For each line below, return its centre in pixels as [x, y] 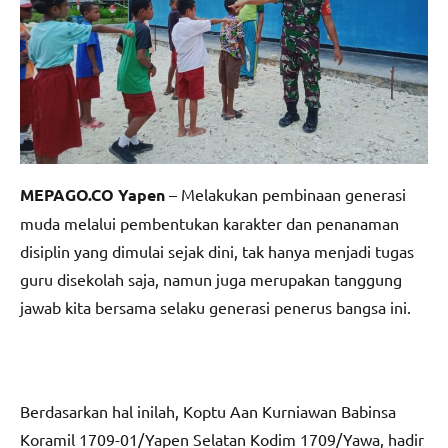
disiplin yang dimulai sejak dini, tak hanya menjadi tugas [217, 250]
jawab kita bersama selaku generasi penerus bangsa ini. [215, 306]
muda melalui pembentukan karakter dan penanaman [209, 222]
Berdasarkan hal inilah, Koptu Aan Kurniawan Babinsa [208, 410]
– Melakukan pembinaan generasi [285, 193]
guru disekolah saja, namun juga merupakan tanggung [211, 278]
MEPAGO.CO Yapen [92, 194]
